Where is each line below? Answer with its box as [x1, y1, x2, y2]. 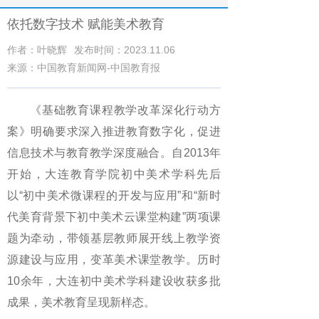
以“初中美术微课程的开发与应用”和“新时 [7, 189, 221, 202]
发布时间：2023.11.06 [74, 44, 175, 56]
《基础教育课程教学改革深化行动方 [30, 104, 221, 116]
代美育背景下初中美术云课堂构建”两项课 [7, 211, 221, 223]
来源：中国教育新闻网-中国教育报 [7, 62, 160, 73]
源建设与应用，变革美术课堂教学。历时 [7, 253, 221, 266]
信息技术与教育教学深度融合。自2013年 [7, 147, 221, 159]
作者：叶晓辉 [7, 44, 67, 56]
